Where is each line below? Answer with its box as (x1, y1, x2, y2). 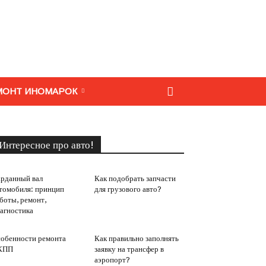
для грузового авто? (94, 185, 161, 194)
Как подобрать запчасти (94, 174, 176, 183)
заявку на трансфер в (94, 245, 164, 254)
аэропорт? (94, 255, 130, 264)
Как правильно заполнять (94, 234, 179, 243)
